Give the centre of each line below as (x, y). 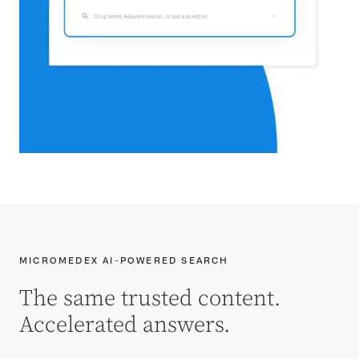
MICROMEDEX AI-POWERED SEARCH (124, 260)
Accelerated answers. (125, 325)
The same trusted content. (150, 298)
